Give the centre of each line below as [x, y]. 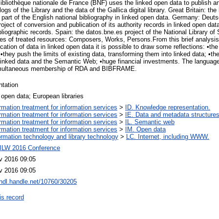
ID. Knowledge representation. [168, 107]
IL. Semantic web [150, 122]
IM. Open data [145, 129]
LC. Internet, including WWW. [168, 136]
